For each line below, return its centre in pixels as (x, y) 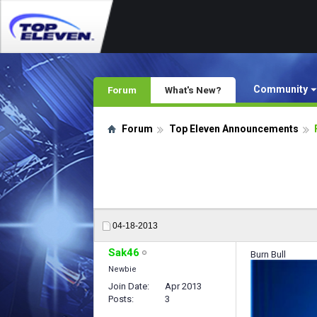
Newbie (122, 269)
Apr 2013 (183, 286)
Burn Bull (268, 254)
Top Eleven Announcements (234, 129)
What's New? (193, 90)
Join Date (128, 286)
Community (281, 89)
